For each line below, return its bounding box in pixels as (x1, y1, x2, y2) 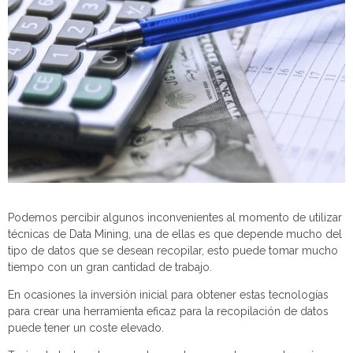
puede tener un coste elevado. (8, 321, 164, 335)
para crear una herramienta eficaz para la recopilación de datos (8, 305, 329, 318)
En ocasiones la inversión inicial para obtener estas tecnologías (8, 288, 329, 302)
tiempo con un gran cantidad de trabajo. (8, 261, 212, 274)
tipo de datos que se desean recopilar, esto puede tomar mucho (8, 244, 338, 258)
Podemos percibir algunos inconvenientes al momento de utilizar (8, 211, 342, 225)
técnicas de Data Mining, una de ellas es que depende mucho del (8, 228, 342, 241)
